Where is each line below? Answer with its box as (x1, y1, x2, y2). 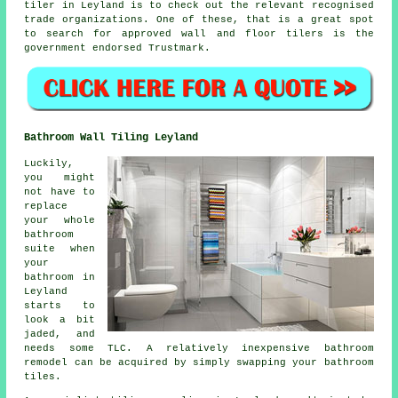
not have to (24, 187, 95, 198)
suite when (24, 243, 95, 255)
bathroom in (24, 272, 95, 283)
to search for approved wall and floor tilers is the (24, 28, 374, 39)
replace (24, 201, 68, 212)
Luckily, (24, 158, 75, 170)
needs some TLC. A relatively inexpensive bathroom (24, 343, 374, 354)
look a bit (24, 314, 95, 326)
